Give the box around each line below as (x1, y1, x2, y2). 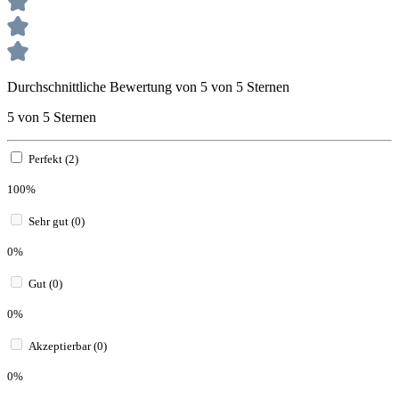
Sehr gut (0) (28, 214, 85, 228)
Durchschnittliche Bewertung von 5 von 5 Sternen (7, 78, 289, 94)
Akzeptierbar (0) (28, 338, 107, 353)
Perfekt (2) (28, 151, 78, 166)
